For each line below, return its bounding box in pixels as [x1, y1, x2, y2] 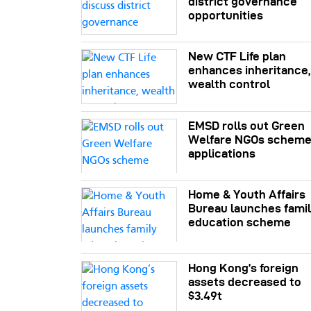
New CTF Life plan [188, 50, 287, 63]
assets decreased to [188, 276, 302, 289]
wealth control [188, 78, 271, 91]
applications [188, 146, 256, 160]
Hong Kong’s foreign [188, 262, 299, 275]
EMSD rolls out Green [188, 119, 305, 132]
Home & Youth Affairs [188, 188, 306, 201]
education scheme [188, 216, 292, 229]
